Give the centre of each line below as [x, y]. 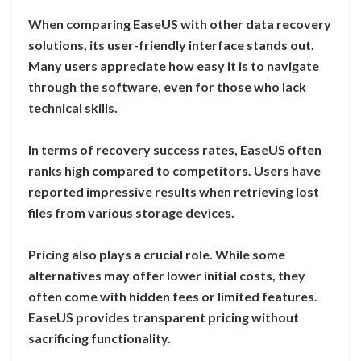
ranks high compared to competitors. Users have [174, 171]
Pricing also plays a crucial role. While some [157, 255]
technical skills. [73, 108]
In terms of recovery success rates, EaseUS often [175, 150]
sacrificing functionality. [100, 338]
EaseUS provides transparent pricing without [164, 317]
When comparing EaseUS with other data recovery [180, 24]
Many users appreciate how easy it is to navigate [174, 66]
